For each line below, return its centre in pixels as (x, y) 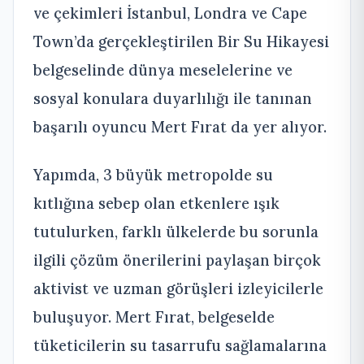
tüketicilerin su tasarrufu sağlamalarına (180, 346)
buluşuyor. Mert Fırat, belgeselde (154, 317)
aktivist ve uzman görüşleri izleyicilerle (178, 289)
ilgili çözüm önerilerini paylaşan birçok (177, 260)
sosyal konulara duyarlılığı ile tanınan (173, 99)
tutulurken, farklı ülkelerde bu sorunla (176, 232)
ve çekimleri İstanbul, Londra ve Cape (170, 13)
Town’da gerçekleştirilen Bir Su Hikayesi (181, 42)
